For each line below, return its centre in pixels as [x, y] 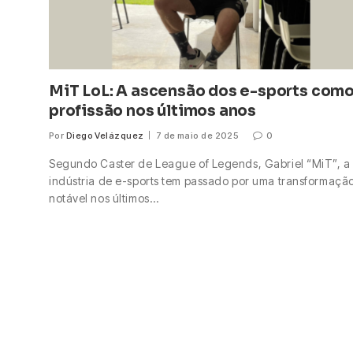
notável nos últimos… [104, 198]
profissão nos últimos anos [153, 111]
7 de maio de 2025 [197, 135]
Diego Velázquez [105, 135]
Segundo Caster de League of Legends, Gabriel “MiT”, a [200, 163]
